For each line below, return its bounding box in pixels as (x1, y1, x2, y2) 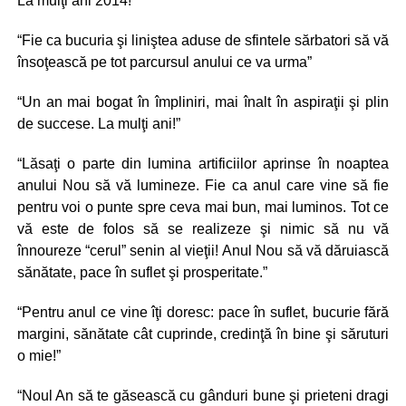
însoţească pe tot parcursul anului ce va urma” (16, 54, 312, 70)
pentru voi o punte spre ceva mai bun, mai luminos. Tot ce (16, 199, 390, 215)
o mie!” (16, 348, 61, 363)
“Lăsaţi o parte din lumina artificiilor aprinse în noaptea (16, 156, 390, 171)
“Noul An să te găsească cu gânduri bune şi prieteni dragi (16, 388, 390, 403)
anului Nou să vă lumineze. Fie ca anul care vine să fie (16, 178, 390, 193)
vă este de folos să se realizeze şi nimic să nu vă (16, 221, 390, 237)
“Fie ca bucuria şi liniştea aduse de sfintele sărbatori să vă (16, 33, 390, 48)
